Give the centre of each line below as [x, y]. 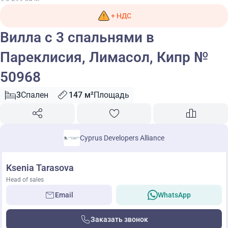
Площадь [111, 95]
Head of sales [25, 180]
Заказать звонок [119, 219]
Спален [35, 95]
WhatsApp [174, 195]
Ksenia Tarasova [40, 168]
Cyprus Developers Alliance [122, 138]
